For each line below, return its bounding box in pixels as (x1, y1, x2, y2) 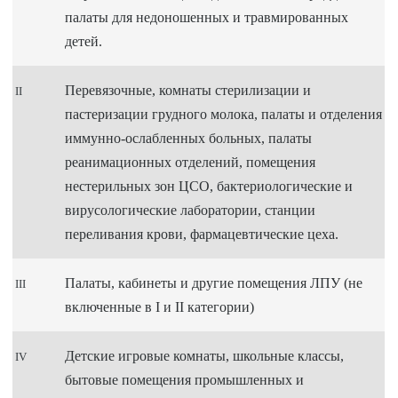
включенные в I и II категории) (65, 298, 255, 314)
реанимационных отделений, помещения (65, 154, 316, 170)
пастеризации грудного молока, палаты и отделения (65, 106, 383, 122)
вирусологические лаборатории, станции (65, 202, 316, 218)
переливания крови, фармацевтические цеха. (65, 226, 339, 242)
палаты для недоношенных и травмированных (65, 9, 349, 25)
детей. (65, 33, 103, 49)
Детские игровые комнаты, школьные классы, (65, 347, 345, 363)
